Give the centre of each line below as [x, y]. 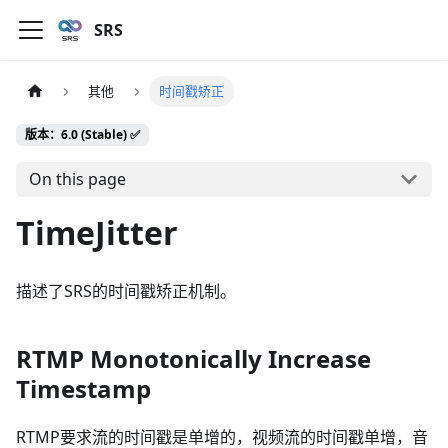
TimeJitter [97, 232]
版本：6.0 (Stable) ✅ [82, 135]
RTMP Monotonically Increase [193, 358]
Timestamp [83, 388]
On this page [77, 179]
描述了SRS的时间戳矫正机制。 [126, 290]
